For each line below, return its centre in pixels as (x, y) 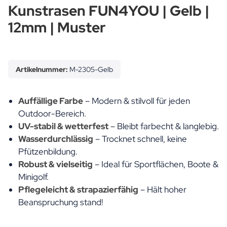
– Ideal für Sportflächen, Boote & (156, 164)
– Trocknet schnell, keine (140, 139)
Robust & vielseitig (55, 164)
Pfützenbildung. (48, 151)
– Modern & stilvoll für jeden (137, 101)
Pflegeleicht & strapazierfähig (78, 189)
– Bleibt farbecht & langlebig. (164, 126)
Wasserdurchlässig (56, 139)
